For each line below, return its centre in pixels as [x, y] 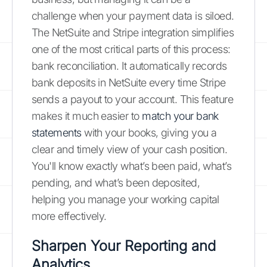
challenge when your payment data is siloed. [133, 16]
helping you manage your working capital [125, 199]
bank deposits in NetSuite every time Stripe [129, 83]
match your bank [180, 116]
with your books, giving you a [149, 133]
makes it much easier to [87, 116]
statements [57, 133]
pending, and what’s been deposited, [116, 183]
